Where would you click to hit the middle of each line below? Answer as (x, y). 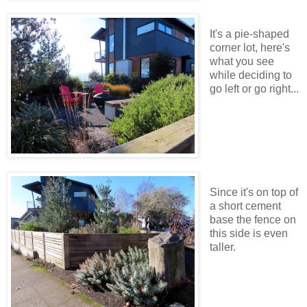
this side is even (248, 233)
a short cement (245, 206)
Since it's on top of (254, 192)
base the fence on (253, 219)
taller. (222, 247)
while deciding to (250, 75)
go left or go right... (254, 89)
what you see (242, 62)
